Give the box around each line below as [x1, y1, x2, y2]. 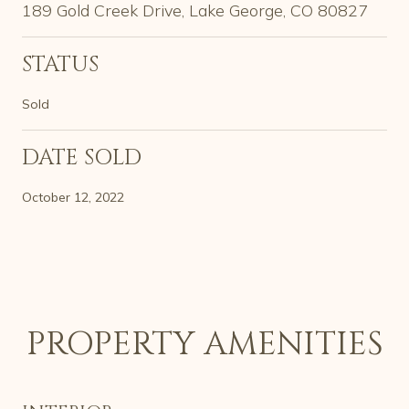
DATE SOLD [22, 142, 142, 173]
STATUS [22, 49, 99, 79]
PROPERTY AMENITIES [26, 321, 383, 366]
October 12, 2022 [22, 188, 124, 205]
